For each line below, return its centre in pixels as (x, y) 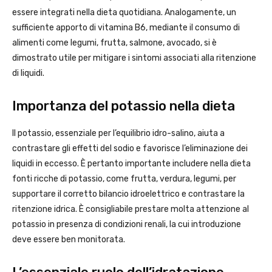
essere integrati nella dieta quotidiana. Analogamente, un (124, 13)
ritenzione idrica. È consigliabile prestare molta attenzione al (131, 209)
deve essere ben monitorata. (69, 240)
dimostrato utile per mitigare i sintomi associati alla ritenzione (134, 58)
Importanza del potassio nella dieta (124, 106)
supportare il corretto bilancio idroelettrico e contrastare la (128, 194)
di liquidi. (28, 73)
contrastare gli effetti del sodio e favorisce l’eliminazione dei (130, 149)
